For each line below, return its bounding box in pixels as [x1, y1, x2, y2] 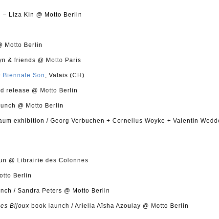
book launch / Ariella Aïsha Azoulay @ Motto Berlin [31, 202, 189, 209]
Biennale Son [3, 72, 45, 79]
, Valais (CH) [45, 72, 85, 79]
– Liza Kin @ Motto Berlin [1, 11, 82, 18]
